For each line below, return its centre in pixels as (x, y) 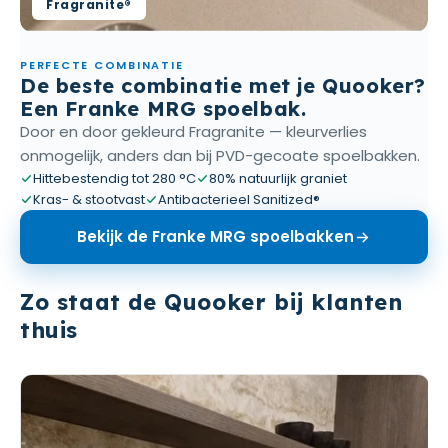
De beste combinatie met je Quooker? (223, 86)
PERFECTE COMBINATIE (102, 65)
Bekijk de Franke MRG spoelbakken (215, 237)
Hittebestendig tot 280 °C (114, 179)
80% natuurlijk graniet (278, 179)
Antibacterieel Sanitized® (239, 200)
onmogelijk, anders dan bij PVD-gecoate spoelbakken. (220, 156)
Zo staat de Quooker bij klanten (211, 302)
